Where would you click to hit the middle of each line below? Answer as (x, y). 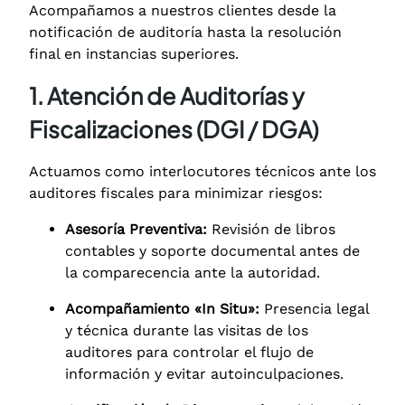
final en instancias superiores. (134, 53)
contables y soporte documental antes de (212, 250)
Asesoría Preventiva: (136, 229)
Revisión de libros (271, 229)
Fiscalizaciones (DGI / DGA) (174, 129)
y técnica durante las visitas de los (187, 330)
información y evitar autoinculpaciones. (204, 373)
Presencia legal (314, 308)
